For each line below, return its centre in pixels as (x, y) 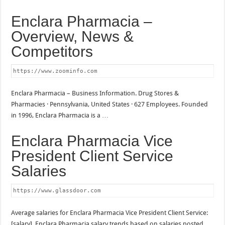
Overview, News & (73, 36)
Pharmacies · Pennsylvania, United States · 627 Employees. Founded (110, 104)
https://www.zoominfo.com (55, 71)
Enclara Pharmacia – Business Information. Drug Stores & (95, 93)
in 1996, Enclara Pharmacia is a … (60, 115)
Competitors (52, 51)
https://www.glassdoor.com (57, 190)
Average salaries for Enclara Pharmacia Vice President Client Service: (110, 212)
